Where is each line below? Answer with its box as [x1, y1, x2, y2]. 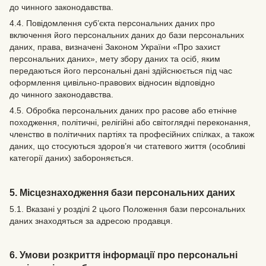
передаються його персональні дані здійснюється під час [9, 65, 232, 75]
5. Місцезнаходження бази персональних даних [9, 186, 235, 198]
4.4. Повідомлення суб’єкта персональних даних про [9, 18, 215, 28]
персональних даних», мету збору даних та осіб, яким [9, 53, 220, 64]
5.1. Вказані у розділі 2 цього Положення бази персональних [9, 204, 245, 214]
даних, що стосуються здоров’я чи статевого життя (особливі [9, 141, 245, 151]
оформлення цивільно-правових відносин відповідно [9, 77, 215, 87]
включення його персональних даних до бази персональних [9, 30, 244, 40]
